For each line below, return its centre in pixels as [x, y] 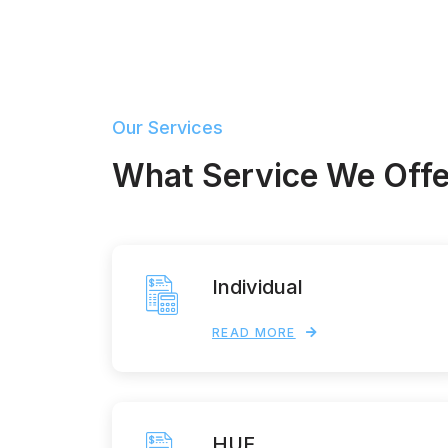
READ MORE [254, 332]
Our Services [167, 127]
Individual [257, 286]
